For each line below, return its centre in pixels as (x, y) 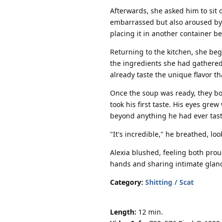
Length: (123, 212)
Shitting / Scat (169, 182)
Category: (127, 182)
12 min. (150, 212)
